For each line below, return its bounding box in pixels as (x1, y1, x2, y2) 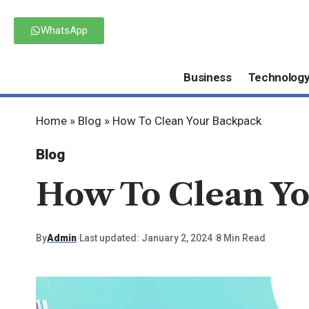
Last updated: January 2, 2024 (79, 232, 213, 243)
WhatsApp (41, 23, 88, 37)
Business (183, 70, 232, 84)
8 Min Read (215, 232, 266, 243)
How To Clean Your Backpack (112, 114, 261, 128)
